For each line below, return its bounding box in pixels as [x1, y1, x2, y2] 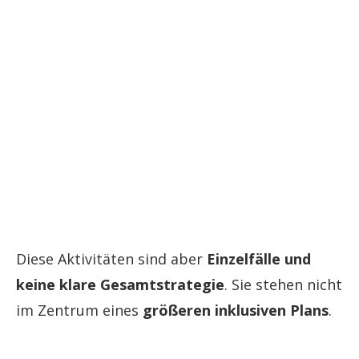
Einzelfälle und [207, 249, 311, 269]
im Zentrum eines [16, 301, 143, 321]
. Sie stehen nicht [224, 275, 342, 295]
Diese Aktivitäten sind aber [16, 249, 207, 269]
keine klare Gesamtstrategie [16, 275, 224, 295]
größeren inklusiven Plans [143, 301, 329, 321]
